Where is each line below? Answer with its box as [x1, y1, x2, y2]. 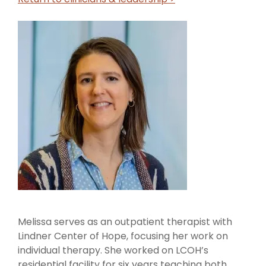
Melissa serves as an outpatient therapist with [18, 215, 232, 229]
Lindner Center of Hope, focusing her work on [18, 229, 228, 243]
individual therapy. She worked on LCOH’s [18, 243, 208, 257]
